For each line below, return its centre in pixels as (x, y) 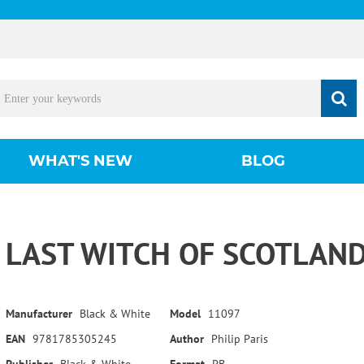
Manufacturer (39, 313)
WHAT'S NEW (80, 160)
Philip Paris (239, 338)
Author (186, 338)
